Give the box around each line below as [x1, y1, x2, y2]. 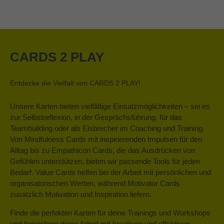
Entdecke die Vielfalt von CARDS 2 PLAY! [10, 79, 140, 87]
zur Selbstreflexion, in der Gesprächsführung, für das [10, 113, 182, 121]
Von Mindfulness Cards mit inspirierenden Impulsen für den [10, 135, 202, 143]
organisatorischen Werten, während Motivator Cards [10, 179, 180, 187]
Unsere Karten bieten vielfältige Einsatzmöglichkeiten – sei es [10, 102, 210, 110]
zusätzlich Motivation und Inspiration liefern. [10, 190, 153, 198]
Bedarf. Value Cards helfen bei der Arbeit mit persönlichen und [10, 168, 211, 176]
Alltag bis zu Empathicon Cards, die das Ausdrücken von [10, 146, 195, 154]
